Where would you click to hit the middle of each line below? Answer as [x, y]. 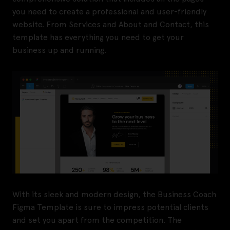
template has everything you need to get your [98, 37]
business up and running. [59, 50]
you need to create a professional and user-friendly [109, 12]
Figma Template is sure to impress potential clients [110, 207]
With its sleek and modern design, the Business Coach [114, 195]
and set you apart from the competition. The [97, 220]
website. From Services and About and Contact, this [111, 25]
